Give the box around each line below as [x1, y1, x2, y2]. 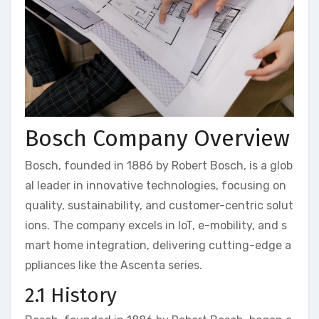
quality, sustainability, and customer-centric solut [25, 198, 293, 212]
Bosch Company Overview [25, 125, 290, 152]
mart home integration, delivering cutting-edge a [25, 238, 291, 252]
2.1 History [25, 283, 117, 307]
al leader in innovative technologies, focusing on [25, 178, 286, 192]
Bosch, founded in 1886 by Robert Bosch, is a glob [25, 158, 293, 172]
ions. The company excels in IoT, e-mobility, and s [25, 218, 287, 232]
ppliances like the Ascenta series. [25, 258, 202, 272]
